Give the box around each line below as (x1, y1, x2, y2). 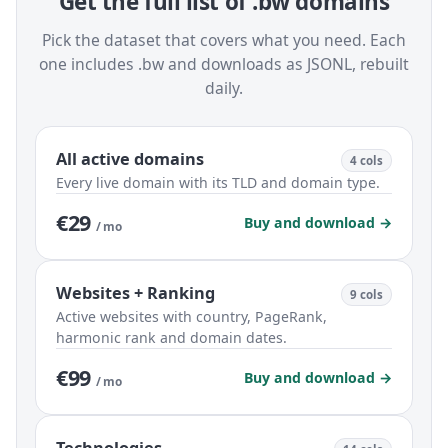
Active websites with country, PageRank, (56, 307, 327, 327)
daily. (205, 77, 243, 100)
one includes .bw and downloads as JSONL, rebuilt (39, 53, 409, 76)
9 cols (350, 287, 383, 303)
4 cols (350, 153, 383, 169)
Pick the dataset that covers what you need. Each (42, 29, 406, 52)
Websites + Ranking (56, 282, 215, 305)
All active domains (56, 148, 204, 171)
